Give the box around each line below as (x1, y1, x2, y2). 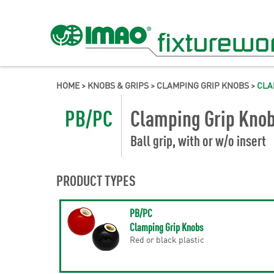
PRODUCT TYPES (56, 171, 136, 189)
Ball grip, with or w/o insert (130, 131, 266, 149)
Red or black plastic (129, 233, 204, 245)
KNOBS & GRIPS (87, 79, 149, 91)
